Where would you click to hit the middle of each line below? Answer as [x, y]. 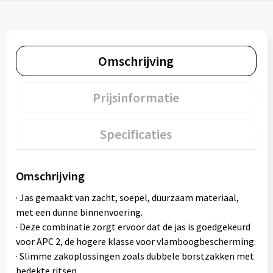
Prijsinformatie [136, 97]
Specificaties [136, 134]
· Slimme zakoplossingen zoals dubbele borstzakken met [135, 256]
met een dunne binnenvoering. [79, 212]
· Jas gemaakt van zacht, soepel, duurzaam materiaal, [127, 197]
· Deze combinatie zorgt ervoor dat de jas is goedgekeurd [133, 227]
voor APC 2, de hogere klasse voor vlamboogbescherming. [136, 241]
